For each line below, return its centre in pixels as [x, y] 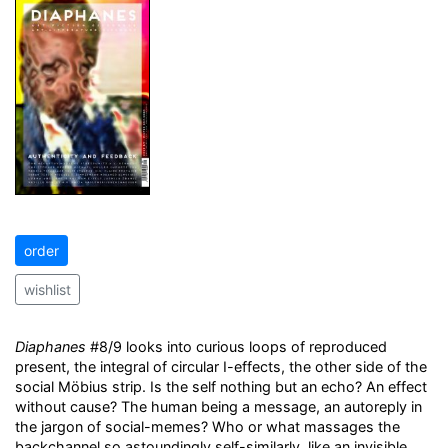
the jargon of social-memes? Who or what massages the [207, 426]
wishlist [47, 289]
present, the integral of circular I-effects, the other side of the [221, 366]
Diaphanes [50, 346]
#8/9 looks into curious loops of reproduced [236, 346]
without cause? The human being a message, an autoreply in [218, 406]
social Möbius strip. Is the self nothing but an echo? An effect [221, 386]
